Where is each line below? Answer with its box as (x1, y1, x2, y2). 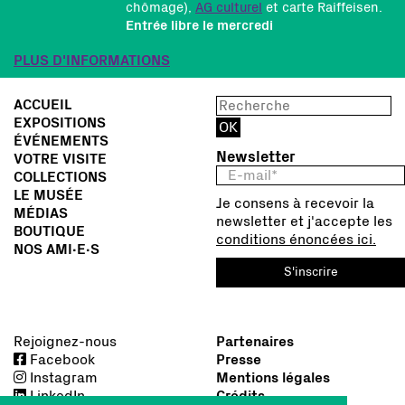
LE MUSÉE (14, 188, 83, 202)
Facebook (26, 353, 95, 367)
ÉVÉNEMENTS (14, 134, 108, 148)
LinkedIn (26, 389, 85, 403)
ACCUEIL (14, 98, 71, 112)
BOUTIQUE (14, 224, 85, 239)
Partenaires (216, 334, 294, 349)
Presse (216, 353, 261, 367)
